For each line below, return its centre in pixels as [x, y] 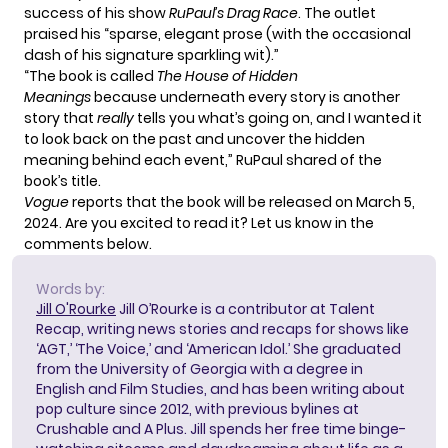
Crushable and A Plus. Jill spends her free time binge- [221, 428]
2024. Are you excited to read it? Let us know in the [199, 222]
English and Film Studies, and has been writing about [220, 388]
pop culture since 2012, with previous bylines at [197, 408]
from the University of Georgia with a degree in [199, 368]
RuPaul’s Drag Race [233, 12]
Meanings [57, 96]
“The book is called [90, 75]
